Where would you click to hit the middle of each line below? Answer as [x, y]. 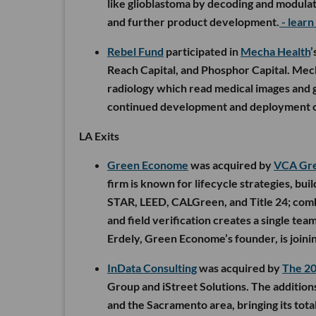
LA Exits [99, 136]
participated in [202, 51]
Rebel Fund [135, 51]
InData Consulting [152, 268]
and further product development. [193, 22]
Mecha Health [275, 51]
